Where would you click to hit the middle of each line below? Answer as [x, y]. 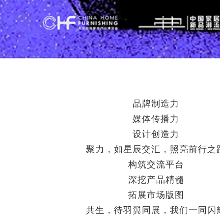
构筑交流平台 [156, 164]
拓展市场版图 [156, 194]
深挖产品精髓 [156, 179]
